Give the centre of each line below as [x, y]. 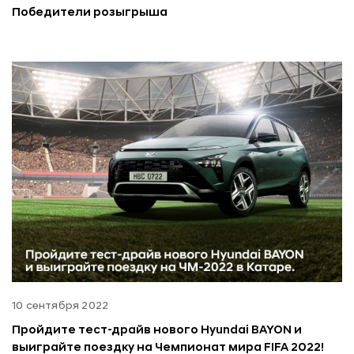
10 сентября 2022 [60, 306]
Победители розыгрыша [90, 13]
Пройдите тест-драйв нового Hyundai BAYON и [157, 330]
